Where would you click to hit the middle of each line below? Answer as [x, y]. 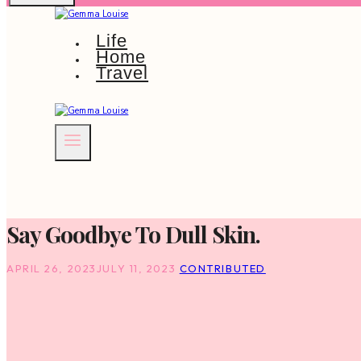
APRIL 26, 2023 [52, 269]
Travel [122, 73]
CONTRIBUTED [222, 269]
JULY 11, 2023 [136, 269]
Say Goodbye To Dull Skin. [133, 234]
